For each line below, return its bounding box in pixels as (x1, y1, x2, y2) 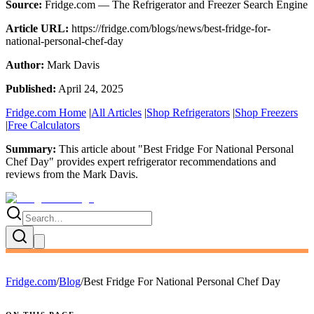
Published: (6, 82, 56, 95)
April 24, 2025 (58, 82, 123, 95)
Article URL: (6, 22, 69, 34)
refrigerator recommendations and (128, 155, 276, 168)
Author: (6, 58, 44, 71)
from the (40, 168, 83, 180)
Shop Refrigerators (146, 106, 230, 118)
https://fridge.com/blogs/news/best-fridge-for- (71, 22, 271, 34)
